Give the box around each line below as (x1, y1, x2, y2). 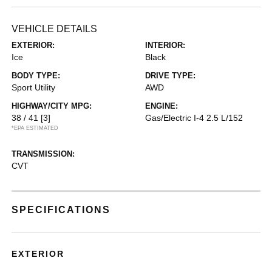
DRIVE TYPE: (145, 70, 195, 80)
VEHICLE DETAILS (12, 23, 98, 34)
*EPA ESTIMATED (12, 124, 59, 131)
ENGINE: (145, 101, 178, 110)
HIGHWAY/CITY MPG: (12, 101, 92, 110)
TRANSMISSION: (12, 149, 75, 158)
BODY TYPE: (12, 70, 61, 80)
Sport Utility (12, 82, 56, 92)
